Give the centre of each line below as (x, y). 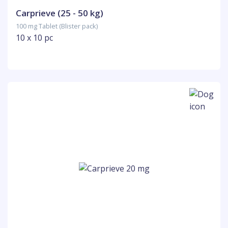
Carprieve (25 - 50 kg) (60, 13)
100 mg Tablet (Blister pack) (57, 26)
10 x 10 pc (34, 38)
